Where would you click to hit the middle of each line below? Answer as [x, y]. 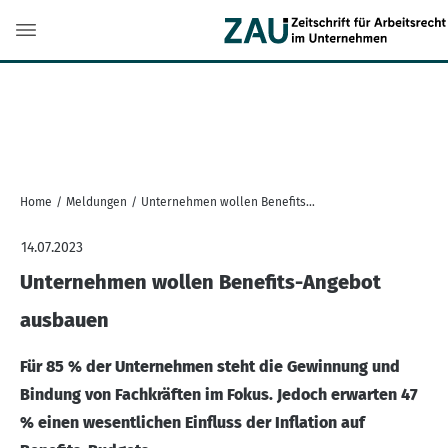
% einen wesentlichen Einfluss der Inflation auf [192, 422]
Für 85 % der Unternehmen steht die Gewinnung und [210, 366]
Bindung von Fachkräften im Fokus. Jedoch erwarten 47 [219, 394]
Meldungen [96, 202]
